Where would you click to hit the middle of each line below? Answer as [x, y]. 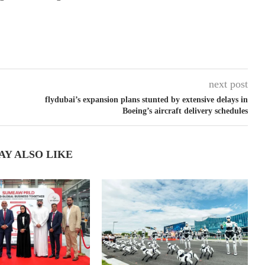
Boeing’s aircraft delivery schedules [185, 111]
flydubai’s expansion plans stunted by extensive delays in [146, 100]
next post [228, 84]
